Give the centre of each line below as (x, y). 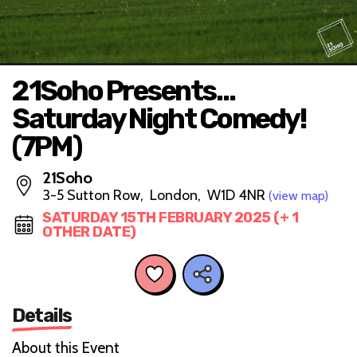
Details (42, 315)
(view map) (298, 196)
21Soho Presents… (123, 91)
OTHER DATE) (89, 232)
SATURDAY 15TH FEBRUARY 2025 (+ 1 (170, 218)
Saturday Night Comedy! (159, 119)
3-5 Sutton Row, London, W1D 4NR (155, 195)
